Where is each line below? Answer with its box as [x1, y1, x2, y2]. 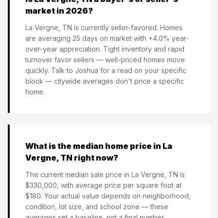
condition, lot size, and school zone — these [25, 202, 168, 211]
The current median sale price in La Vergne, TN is [25, 170, 185, 179]
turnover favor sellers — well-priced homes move [25, 55, 185, 64]
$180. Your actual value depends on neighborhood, [25, 192, 191, 200]
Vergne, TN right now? [25, 153, 118, 163]
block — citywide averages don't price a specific [25, 77, 184, 85]
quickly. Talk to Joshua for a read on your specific [25, 66, 186, 74]
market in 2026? [25, 6, 93, 16]
